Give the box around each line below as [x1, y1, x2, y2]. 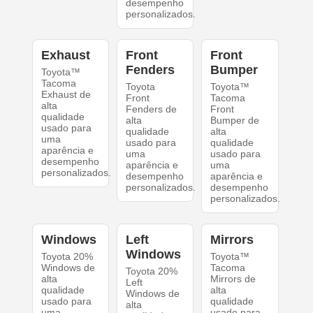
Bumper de [210, 115, 260, 126]
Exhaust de [41, 89, 91, 101]
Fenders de [125, 103, 177, 115]
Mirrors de [210, 273, 256, 285]
